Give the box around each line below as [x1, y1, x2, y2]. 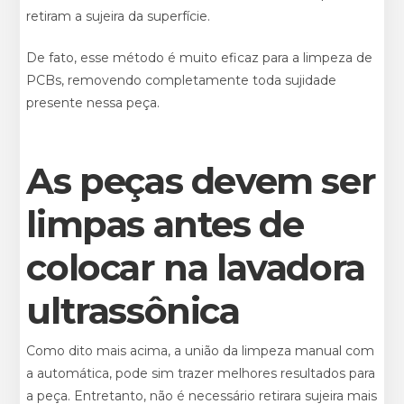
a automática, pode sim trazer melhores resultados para [26, 364, 376, 381]
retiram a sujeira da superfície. [26, 7, 211, 24]
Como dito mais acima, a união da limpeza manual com [26, 342, 375, 359]
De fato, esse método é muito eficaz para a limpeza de [26, 49, 373, 66]
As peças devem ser [26, 158, 376, 203]
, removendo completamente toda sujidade [61, 71, 337, 88]
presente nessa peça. [26, 94, 161, 111]
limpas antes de [26, 201, 304, 246]
